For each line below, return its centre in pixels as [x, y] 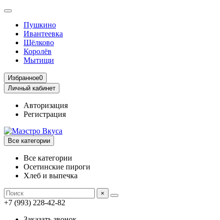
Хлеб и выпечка [51, 176]
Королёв [38, 51]
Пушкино [40, 25]
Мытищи [39, 60]
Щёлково [39, 42]
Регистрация [45, 114]
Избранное [24, 78]
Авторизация [46, 105]
